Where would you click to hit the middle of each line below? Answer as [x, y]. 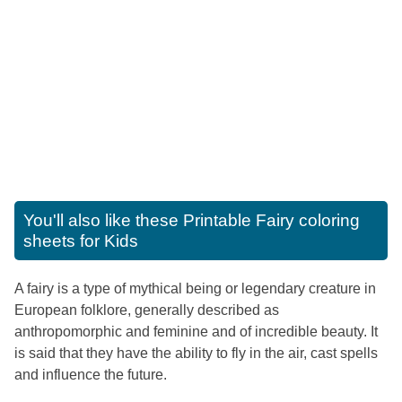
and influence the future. [91, 374]
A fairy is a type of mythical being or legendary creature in [195, 288]
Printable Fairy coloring [271, 220]
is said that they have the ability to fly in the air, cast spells [196, 353]
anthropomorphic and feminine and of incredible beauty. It [196, 331]
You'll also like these [103, 220]
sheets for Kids [81, 240]
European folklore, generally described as [147, 310]
